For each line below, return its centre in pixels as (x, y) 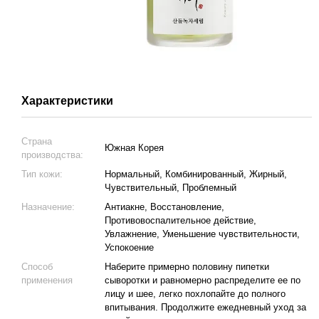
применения (47, 280)
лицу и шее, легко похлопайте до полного (195, 294)
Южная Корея (134, 148)
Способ (37, 267)
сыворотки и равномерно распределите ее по (203, 280)
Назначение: (48, 207)
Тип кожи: (42, 174)
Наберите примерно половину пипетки (187, 267)
